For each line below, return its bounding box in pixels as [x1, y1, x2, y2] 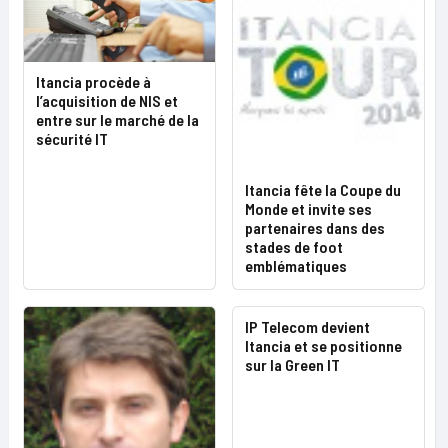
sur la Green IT [245, 355, 340, 374]
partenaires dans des [245, 218, 385, 237]
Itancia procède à [36, 72, 151, 92]
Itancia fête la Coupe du [245, 180, 401, 199]
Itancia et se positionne [245, 336, 402, 355]
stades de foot [245, 237, 343, 256]
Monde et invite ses [245, 199, 372, 218]
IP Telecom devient [245, 317, 370, 336]
